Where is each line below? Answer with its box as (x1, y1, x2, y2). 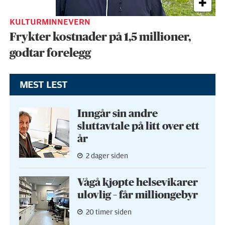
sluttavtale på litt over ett (77, 121, 199, 132)
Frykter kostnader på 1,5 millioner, (9, 31, 191, 44)
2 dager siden (85, 151, 128, 160)
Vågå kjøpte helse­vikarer (77, 177, 198, 188)
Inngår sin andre (77, 108, 158, 119)
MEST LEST (19, 79, 68, 91)
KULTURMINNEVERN (9, 17, 90, 27)
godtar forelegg (9, 47, 91, 60)
